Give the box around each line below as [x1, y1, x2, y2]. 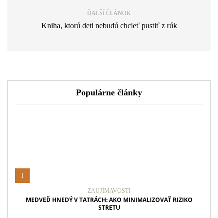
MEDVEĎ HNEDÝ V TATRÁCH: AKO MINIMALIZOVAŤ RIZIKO [25, 195, 193, 204]
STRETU [98, 203, 120, 212]
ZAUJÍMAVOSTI [88, 187, 130, 194]
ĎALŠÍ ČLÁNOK [87, 9, 131, 17]
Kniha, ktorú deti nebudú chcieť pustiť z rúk [41, 21, 177, 30]
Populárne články [76, 87, 142, 97]
